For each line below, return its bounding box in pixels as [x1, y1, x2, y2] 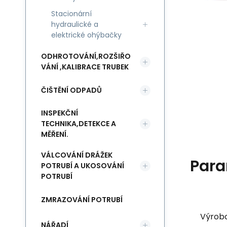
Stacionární [51, 9, 92, 19]
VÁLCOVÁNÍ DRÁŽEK [41, 150, 112, 160]
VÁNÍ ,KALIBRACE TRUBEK [41, 62, 129, 72]
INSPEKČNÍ [41, 108, 78, 118]
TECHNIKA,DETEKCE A [41, 119, 116, 129]
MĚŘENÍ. [41, 129, 68, 139]
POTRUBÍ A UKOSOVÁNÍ [41, 161, 124, 171]
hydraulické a [51, 19, 98, 29]
